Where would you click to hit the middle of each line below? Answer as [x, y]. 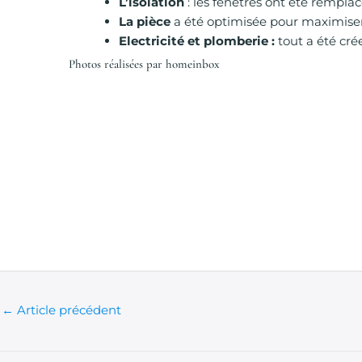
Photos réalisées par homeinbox [144, 63]
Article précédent [67, 309]
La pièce [145, 21]
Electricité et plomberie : [198, 41]
